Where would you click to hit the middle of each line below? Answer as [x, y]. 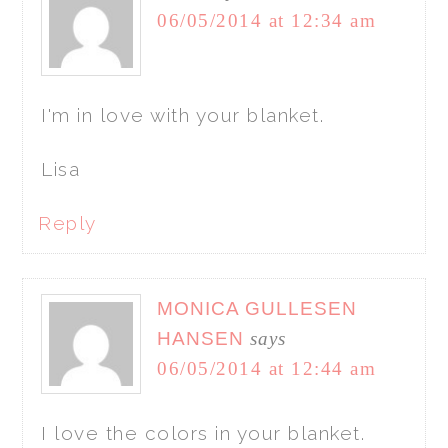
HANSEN [201, 338]
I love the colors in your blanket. [203, 432]
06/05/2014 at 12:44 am [267, 368]
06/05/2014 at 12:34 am [267, 20]
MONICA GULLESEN [257, 308]
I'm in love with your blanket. [183, 114]
